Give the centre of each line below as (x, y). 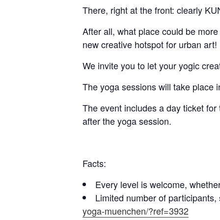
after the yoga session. (127, 121)
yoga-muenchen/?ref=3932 (136, 210)
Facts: (94, 163)
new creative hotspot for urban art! (150, 44)
